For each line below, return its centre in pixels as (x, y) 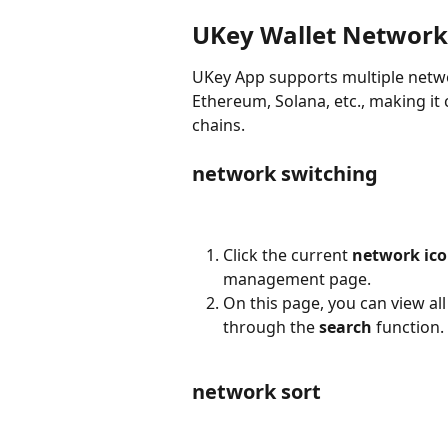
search (345, 326)
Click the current (287, 254)
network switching (285, 174)
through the (271, 326)
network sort (256, 392)
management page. (297, 278)
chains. (218, 125)
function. (408, 326)
